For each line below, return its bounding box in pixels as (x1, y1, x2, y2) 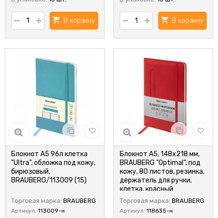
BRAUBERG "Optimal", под (120, 159, 200, 167)
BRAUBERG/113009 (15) (11, 176, 87, 184)
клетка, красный (120, 185, 173, 193)
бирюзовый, (11, 167, 50, 176)
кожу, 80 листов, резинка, (120, 167, 204, 176)
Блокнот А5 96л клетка (11, 150, 88, 158)
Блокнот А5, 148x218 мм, (120, 150, 200, 158)
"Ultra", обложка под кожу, (11, 159, 95, 167)
